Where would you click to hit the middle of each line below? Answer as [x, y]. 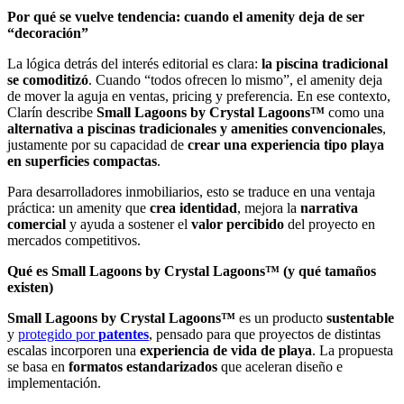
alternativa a [46, 129]
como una [354, 113]
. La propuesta [353, 351]
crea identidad [193, 208]
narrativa [329, 208]
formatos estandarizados [143, 367]
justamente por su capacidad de [97, 145]
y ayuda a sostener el [129, 225]
